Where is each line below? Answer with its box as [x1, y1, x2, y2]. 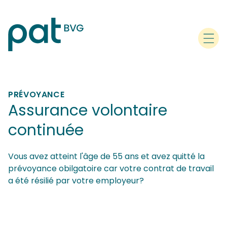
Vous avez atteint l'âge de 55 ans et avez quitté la [8, 150, 205, 162]
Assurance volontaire [8, 100, 167, 121]
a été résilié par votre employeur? [8, 175, 144, 186]
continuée [8, 120, 84, 141]
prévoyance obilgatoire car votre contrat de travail [8, 163, 214, 174]
